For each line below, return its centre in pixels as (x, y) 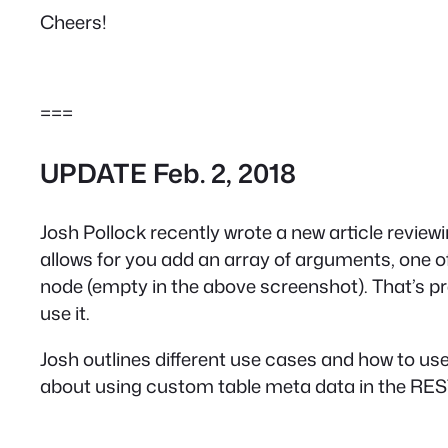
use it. (65, 312)
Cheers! (73, 21)
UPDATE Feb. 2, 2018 (168, 173)
